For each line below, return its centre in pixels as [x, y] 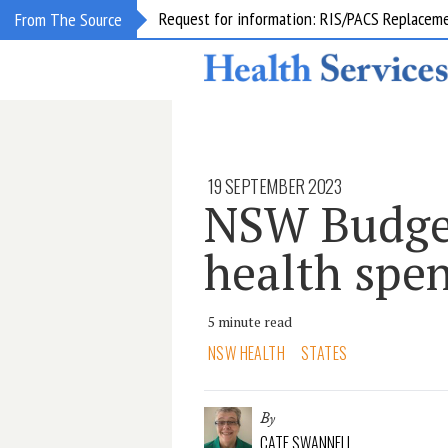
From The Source [68, 19]
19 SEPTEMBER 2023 [275, 186]
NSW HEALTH [246, 353]
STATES [324, 353]
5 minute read [250, 321]
